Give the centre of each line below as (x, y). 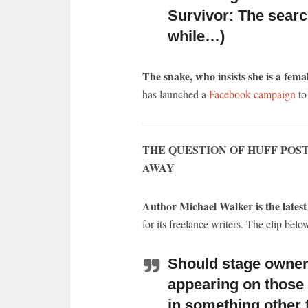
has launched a (176, 94)
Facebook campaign (252, 94)
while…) (196, 36)
